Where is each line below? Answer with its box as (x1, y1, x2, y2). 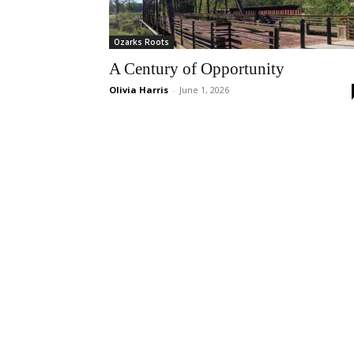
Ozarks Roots (114, 36, 169, 47)
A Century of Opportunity (109, 59, 284, 78)
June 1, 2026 (179, 84, 229, 96)
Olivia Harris (109, 84, 168, 96)
